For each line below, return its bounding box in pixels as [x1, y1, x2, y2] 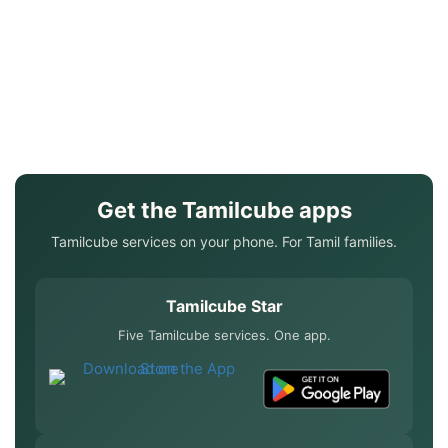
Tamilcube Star [165, 296, 283, 316]
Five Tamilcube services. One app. [117, 327, 331, 343]
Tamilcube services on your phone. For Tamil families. [51, 233, 397, 250]
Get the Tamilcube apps [96, 197, 352, 223]
